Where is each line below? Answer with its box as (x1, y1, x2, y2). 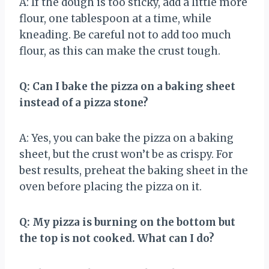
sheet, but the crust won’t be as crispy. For (19, 147, 233, 161)
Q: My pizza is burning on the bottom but (19, 215, 235, 229)
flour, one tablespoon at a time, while (19, 11, 211, 25)
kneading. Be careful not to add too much (19, 28, 231, 41)
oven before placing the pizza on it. (19, 180, 202, 193)
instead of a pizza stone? (19, 95, 148, 109)
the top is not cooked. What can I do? (19, 231, 214, 245)
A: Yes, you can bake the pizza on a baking (19, 131, 234, 145)
